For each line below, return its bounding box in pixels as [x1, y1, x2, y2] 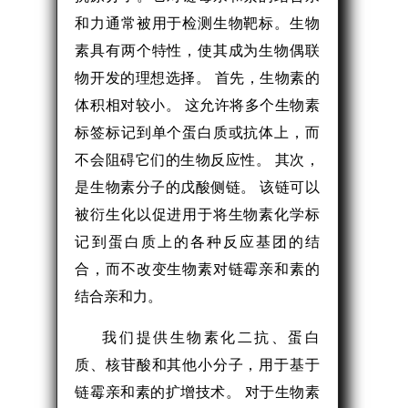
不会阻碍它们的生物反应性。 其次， [75, 151, 320, 168]
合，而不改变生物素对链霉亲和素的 [75, 260, 320, 277]
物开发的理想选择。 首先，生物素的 [75, 69, 320, 86]
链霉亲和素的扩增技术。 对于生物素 [75, 383, 320, 400]
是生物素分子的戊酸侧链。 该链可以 [75, 178, 320, 195]
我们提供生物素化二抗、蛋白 [102, 329, 320, 345]
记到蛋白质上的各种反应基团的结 [75, 233, 320, 250]
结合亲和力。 [75, 288, 163, 304]
